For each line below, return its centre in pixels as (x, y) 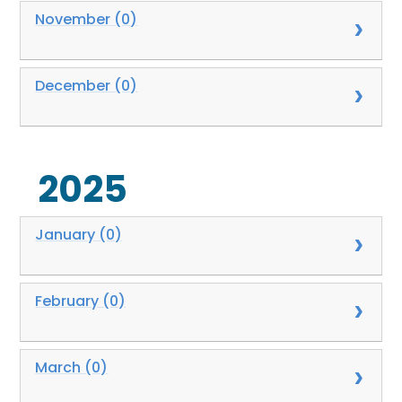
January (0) (79, 234)
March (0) (72, 367)
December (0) (87, 85)
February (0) (81, 301)
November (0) (87, 19)
